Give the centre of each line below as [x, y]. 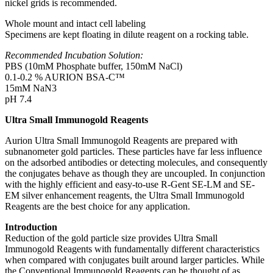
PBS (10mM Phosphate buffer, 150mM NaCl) [94, 66]
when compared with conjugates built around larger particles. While [135, 260]
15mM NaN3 [31, 88]
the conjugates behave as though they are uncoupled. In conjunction [135, 173]
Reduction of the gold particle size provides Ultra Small [111, 238]
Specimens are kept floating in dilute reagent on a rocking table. [127, 34]
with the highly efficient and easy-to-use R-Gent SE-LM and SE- [130, 184]
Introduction [31, 227]
